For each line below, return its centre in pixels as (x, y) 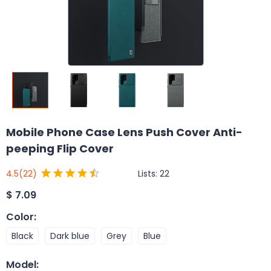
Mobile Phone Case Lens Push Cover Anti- (124, 132)
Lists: (149, 173)
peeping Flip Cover (60, 149)
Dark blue (70, 236)
